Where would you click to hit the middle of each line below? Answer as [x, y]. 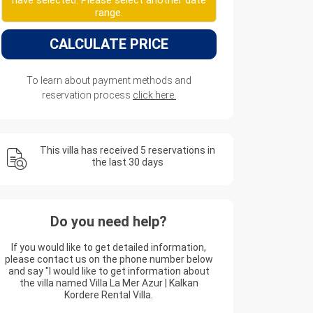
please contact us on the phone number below [109, 259]
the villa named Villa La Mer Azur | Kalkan [109, 283]
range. [109, 13]
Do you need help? [109, 221]
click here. [154, 95]
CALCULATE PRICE [109, 44]
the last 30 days [127, 162]
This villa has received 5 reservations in [127, 150]
